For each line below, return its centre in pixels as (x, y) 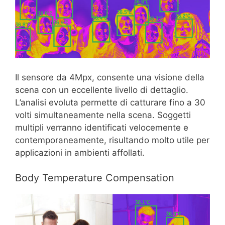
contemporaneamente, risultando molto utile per (112, 140)
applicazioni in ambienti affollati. (80, 152)
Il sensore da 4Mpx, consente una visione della (110, 77)
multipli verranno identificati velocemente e (102, 127)
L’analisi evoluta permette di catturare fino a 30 (110, 102)
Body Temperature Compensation (95, 178)
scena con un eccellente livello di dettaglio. (102, 90)
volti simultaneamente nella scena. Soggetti (103, 115)
